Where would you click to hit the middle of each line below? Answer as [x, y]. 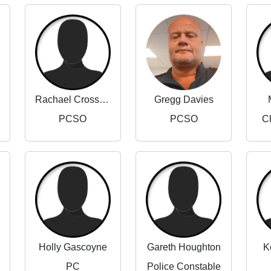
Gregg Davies [184, 100]
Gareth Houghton [184, 247]
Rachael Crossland [104, 100]
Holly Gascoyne [73, 247]
